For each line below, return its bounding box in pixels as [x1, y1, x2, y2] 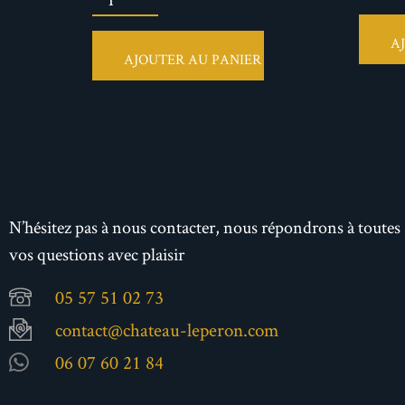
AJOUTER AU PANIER [124, 49, 261, 69]
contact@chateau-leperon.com [55, 316, 279, 342]
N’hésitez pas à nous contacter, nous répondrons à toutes [9, 215, 400, 240]
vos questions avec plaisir [9, 242, 184, 267]
